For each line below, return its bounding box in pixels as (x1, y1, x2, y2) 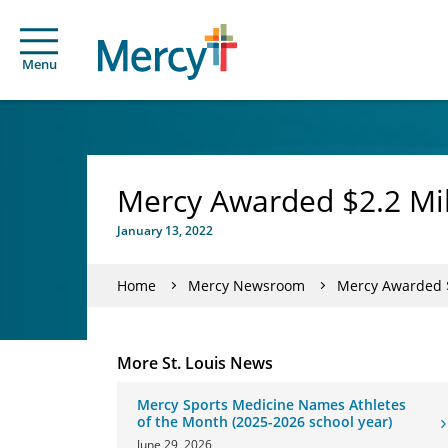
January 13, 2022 (117, 222, 213, 239)
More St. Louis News (117, 352, 273, 374)
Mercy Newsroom (188, 275, 305, 295)
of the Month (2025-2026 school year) (137, 412, 392, 431)
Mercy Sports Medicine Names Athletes (137, 395, 406, 414)
